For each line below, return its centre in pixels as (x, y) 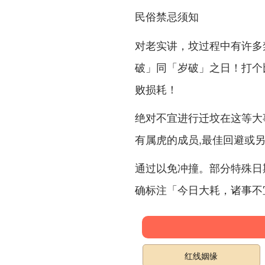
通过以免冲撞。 (172, 167)
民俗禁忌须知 (167, 17)
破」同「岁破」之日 (183, 67)
